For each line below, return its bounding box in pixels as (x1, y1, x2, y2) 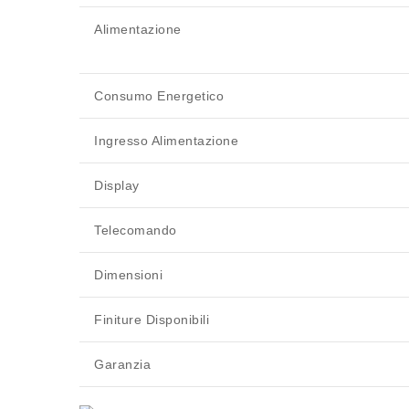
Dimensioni (94, 267, 163, 283)
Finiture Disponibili (94, 312, 209, 328)
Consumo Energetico (94, 89, 224, 104)
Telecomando (94, 223, 177, 238)
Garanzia (94, 357, 151, 372)
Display (94, 178, 140, 194)
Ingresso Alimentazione (94, 133, 238, 149)
